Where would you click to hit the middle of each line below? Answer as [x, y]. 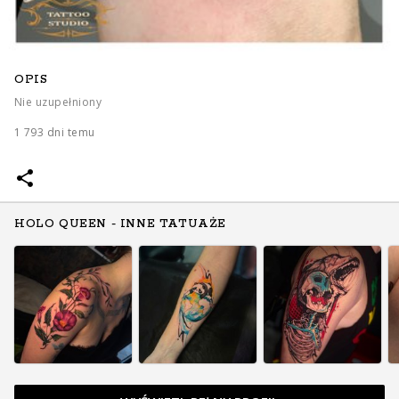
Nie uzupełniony [58, 102]
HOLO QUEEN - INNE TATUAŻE [121, 224]
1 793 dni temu [55, 132]
